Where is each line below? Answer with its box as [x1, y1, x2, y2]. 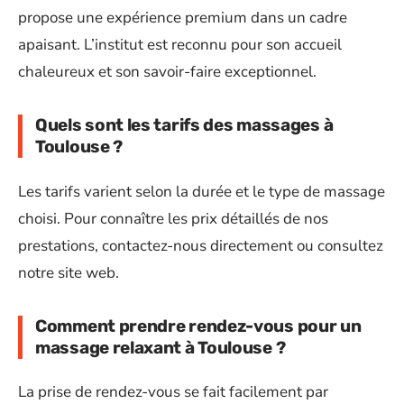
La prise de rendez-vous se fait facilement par [18, 381, 328, 402]
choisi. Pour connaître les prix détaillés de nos [18, 207, 328, 229]
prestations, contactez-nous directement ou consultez [18, 234, 383, 256]
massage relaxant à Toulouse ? [35, 336, 286, 358]
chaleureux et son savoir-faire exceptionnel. [18, 61, 317, 82]
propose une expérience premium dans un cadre [18, 7, 347, 28]
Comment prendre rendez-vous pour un [35, 315, 362, 336]
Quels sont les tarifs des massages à [35, 115, 334, 135]
